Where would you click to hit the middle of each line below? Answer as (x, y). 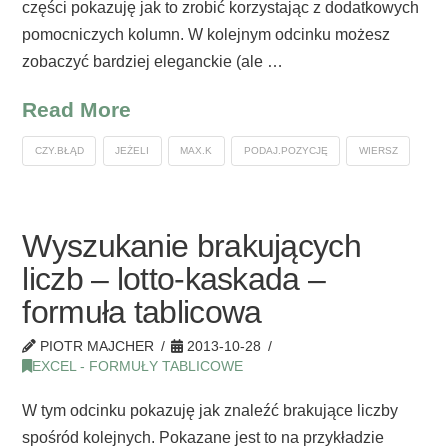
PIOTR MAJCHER (95, 346)
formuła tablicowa (142, 311)
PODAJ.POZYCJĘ (285, 151)
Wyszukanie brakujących (191, 245)
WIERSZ (378, 151)
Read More (77, 109)
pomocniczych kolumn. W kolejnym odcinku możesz (206, 34)
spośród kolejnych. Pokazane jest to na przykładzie (203, 437)
